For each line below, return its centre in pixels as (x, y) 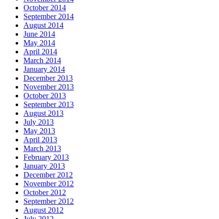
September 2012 (49, 201)
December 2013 (48, 78)
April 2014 (40, 52)
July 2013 (39, 122)
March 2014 (42, 61)
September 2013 (49, 105)
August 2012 (44, 210)
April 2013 (40, 140)
